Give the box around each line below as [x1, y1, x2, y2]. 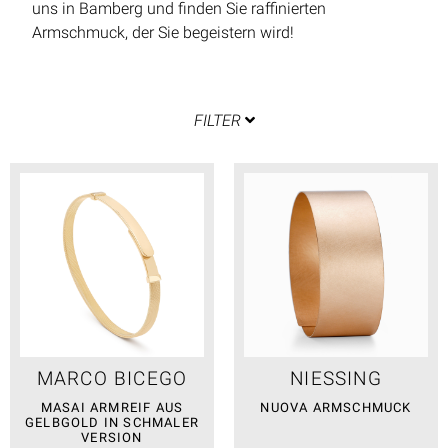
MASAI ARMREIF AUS [40, 399, 184, 415]
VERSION [81, 429, 143, 445]
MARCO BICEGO [36, 366, 188, 390]
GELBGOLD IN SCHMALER [25, 414, 199, 430]
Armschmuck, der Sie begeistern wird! [32, 23, 294, 43]
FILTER [193, 110, 241, 130]
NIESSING [290, 366, 382, 390]
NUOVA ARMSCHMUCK [260, 399, 412, 415]
